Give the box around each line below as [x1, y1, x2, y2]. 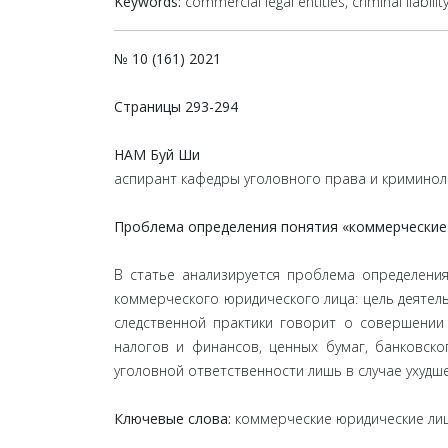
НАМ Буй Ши [114, 145, 200, 164]
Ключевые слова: [114, 409, 235, 428]
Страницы [114, 97, 181, 116]
